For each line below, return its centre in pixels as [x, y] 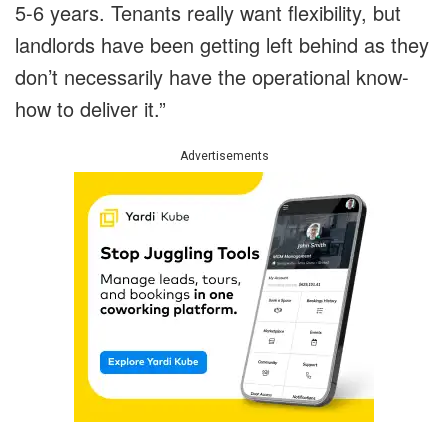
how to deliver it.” [90, 109]
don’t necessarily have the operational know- [212, 77]
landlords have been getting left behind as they [222, 45]
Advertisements [224, 156]
